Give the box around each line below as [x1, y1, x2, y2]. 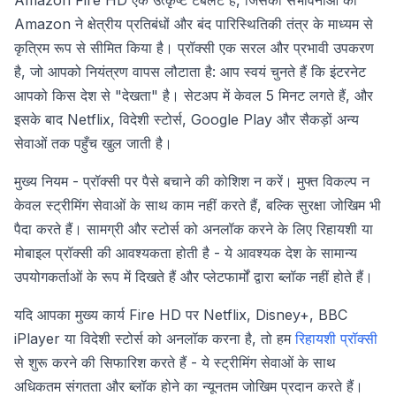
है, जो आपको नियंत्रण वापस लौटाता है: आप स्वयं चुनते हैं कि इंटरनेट [14, 62, 366, 80]
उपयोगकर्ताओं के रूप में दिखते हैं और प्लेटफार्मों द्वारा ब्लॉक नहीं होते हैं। [14, 267, 373, 286]
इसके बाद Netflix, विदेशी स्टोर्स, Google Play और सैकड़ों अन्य [14, 110, 359, 128]
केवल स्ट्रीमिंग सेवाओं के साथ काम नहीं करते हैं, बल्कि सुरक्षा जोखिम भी [14, 195, 381, 214]
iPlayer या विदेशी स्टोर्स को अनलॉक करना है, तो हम [14, 329, 295, 347]
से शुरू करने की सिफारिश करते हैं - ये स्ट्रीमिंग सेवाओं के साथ [14, 353, 336, 371]
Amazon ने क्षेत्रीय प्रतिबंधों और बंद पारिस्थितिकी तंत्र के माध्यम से [14, 14, 373, 33]
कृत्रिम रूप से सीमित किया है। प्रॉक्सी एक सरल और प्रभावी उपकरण [14, 38, 374, 57]
